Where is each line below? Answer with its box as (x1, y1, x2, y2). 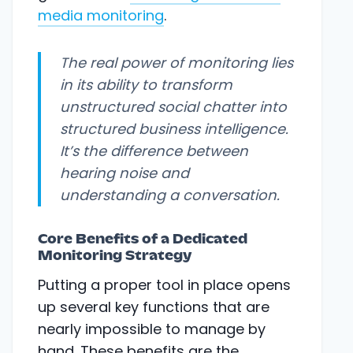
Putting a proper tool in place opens (38, 274, 291, 295)
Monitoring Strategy (38, 249, 191, 262)
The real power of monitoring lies (60, 52, 293, 72)
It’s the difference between (60, 140, 248, 161)
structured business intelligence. (60, 118, 288, 139)
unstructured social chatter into (60, 96, 287, 117)
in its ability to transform (60, 74, 232, 95)
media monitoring (38, 5, 164, 25)
